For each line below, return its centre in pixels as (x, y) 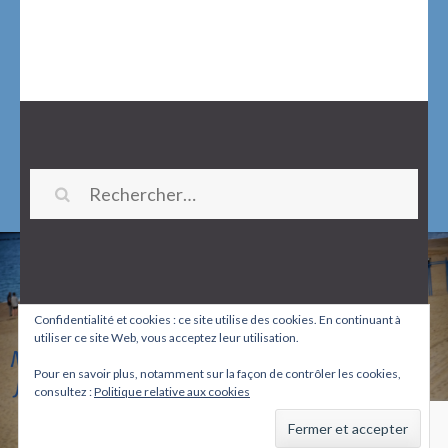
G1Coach (181, 350)
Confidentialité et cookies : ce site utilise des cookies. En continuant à (217, 319)
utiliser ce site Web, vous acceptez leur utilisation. (166, 337)
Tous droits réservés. (284, 350)
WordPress (239, 410)
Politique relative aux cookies (172, 391)
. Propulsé (371, 380)
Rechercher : (138, 193)
